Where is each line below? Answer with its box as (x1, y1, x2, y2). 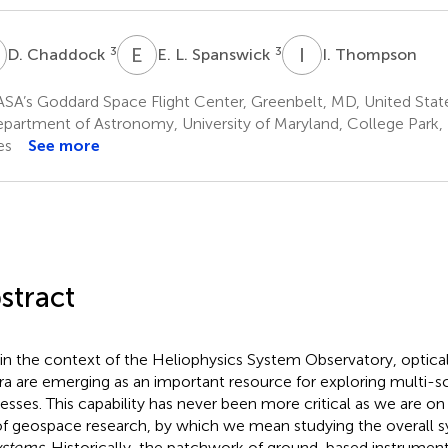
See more (27, 135, 100, 155)
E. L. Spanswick (156, 44, 274, 64)
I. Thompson (321, 44, 421, 64)
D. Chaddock (6, 44, 109, 64)
